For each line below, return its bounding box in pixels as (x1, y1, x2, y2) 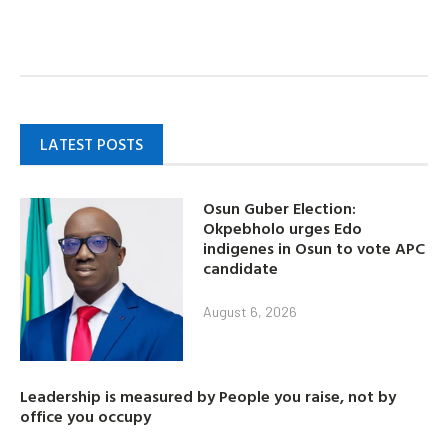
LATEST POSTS (40, 132, 143, 157)
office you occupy (20, 403, 151, 428)
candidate (203, 255, 279, 280)
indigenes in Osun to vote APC (203, 235, 426, 260)
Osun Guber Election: (203, 195, 357, 220)
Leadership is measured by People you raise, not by (20, 383, 396, 408)
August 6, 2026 (203, 302, 298, 320)
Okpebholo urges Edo (203, 215, 363, 240)
